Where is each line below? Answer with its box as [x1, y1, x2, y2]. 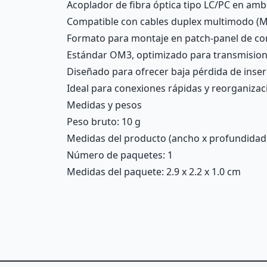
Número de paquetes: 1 [67, 148, 173, 162]
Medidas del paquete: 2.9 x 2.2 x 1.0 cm [67, 165, 241, 178]
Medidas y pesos [67, 98, 142, 111]
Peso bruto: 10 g [67, 115, 141, 128]
